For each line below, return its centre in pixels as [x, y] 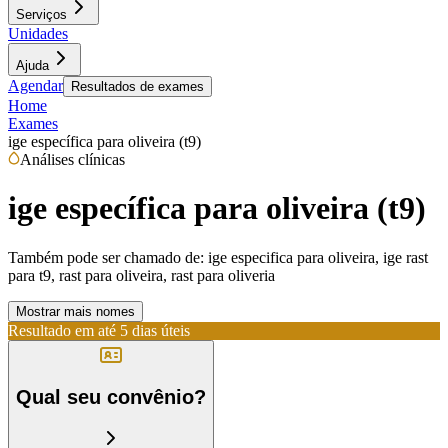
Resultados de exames [137, 86]
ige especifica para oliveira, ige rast [318, 257]
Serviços [41, 14]
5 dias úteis [155, 330]
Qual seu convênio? [111, 397]
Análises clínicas [72, 159]
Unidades [38, 33]
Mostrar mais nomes [75, 311]
